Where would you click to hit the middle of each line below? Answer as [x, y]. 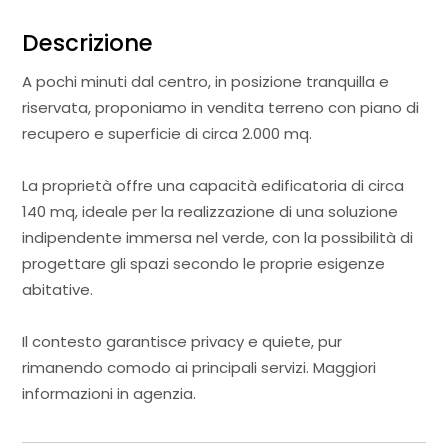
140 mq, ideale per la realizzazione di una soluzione [210, 211]
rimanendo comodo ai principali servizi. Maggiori [199, 367]
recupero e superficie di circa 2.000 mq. [167, 133]
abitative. [58, 289]
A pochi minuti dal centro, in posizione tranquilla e [206, 81]
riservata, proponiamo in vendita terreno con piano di [221, 107]
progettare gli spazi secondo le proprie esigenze [204, 263]
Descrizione [88, 42]
